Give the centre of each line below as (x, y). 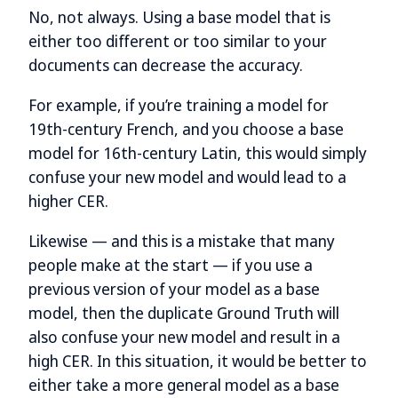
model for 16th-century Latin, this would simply (198, 152)
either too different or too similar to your (178, 40)
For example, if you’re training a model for (179, 104)
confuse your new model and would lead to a (187, 176)
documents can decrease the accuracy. (166, 64)
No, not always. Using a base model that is (179, 16)
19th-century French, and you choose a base (186, 128)
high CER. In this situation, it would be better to (198, 360)
